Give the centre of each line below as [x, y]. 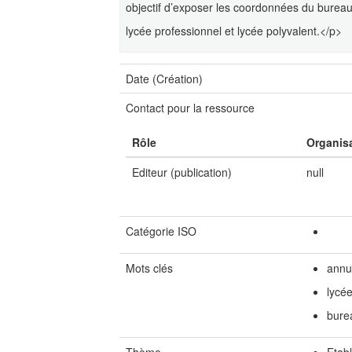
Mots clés [149, 268]
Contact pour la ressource [190, 108]
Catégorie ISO [161, 231]
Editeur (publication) [182, 172]
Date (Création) [164, 79]
